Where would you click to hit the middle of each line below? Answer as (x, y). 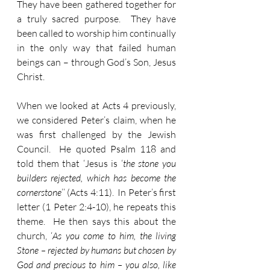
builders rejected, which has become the (96, 178)
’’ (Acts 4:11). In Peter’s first (119, 192)
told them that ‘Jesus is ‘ (70, 163)
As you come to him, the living (115, 236)
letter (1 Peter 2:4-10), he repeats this (96, 207)
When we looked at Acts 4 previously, (96, 105)
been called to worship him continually (96, 33)
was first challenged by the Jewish (96, 134)
